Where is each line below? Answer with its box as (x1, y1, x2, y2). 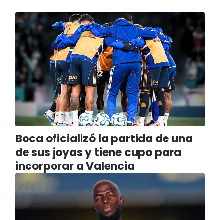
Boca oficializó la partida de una (15, 131, 192, 146)
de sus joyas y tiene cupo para (15, 144, 181, 160)
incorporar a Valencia (15, 158, 135, 174)
